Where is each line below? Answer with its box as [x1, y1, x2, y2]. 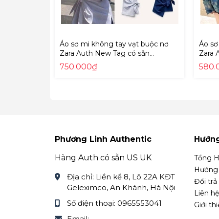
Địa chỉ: [67, 172, 96, 181]
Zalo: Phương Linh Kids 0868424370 [55, 7, 196, 16]
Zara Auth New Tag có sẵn [60, 49, 150, 58]
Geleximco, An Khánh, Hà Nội [67, 183, 175, 192]
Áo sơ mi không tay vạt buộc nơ [60, 40, 169, 48]
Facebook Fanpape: [55, 26, 133, 36]
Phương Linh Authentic [55, 134, 152, 144]
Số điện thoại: [67, 198, 117, 208]
